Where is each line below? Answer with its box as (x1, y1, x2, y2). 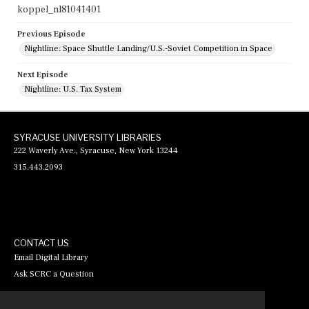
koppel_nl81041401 (17, 3, 101, 17)
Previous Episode (17, 29, 86, 40)
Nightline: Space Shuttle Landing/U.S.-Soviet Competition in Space (24, 43, 272, 54)
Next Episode (17, 70, 68, 81)
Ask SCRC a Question (14, 269, 94, 280)
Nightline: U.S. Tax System (24, 84, 121, 95)
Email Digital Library (14, 252, 88, 263)
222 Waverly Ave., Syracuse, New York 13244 (14, 146, 178, 157)
